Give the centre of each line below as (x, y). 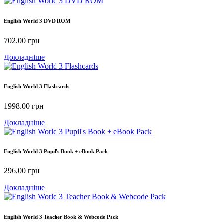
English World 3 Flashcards (37, 86)
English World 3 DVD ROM (37, 21)
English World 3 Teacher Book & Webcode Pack (61, 217)
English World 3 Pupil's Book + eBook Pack (56, 151)
